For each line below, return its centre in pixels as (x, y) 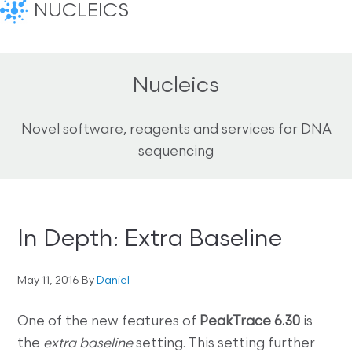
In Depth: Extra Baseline (150, 240)
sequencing (176, 152)
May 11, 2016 (49, 281)
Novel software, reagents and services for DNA (176, 130)
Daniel (114, 281)
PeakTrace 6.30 (250, 322)
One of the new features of (109, 322)
